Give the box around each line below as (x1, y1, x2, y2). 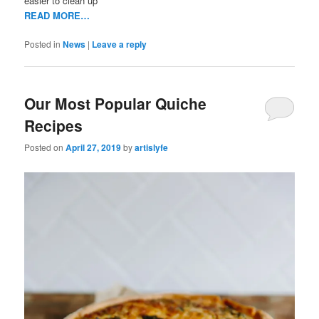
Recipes (24, 114, 83, 136)
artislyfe (135, 141, 169, 154)
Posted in (24, 38, 61, 51)
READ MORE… (24, 9, 90, 23)
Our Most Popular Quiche (24, 92, 207, 114)
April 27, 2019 (66, 141, 122, 154)
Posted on (24, 141, 66, 153)
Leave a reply (92, 38, 147, 51)
